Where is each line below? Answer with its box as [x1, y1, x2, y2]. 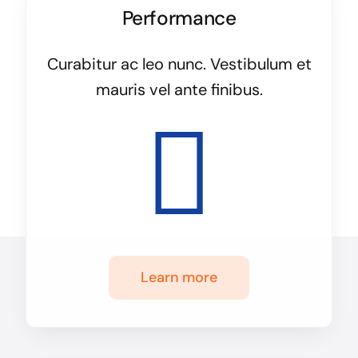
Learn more [141, 268, 217, 288]
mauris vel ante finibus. [95, 79, 263, 101]
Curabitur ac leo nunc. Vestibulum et [46, 54, 312, 75]
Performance [121, 6, 237, 32]
